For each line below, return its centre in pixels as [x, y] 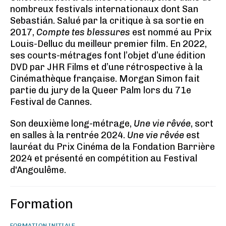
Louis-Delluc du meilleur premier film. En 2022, [108, 44]
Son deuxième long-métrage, [72, 124]
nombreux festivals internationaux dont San [104, 9]
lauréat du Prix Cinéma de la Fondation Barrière [112, 147]
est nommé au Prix [171, 32]
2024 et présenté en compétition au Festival [104, 158]
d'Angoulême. [38, 170]
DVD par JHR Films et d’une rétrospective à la [106, 67]
